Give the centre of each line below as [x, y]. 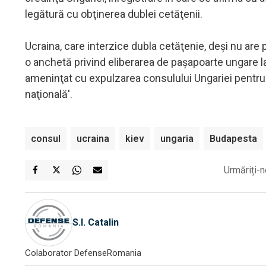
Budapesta [233, 138]
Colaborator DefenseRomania [83, 253]
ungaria [177, 138]
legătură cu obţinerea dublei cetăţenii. [114, 14]
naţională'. [49, 94]
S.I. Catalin [96, 223]
